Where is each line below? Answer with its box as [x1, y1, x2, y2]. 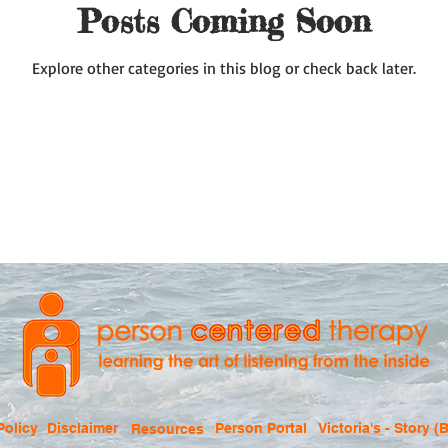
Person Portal [215, 420, 307, 436]
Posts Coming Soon [77, 2, 371, 41]
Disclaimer [47, 420, 118, 436]
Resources [131, 421, 204, 437]
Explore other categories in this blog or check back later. [32, 58, 416, 78]
